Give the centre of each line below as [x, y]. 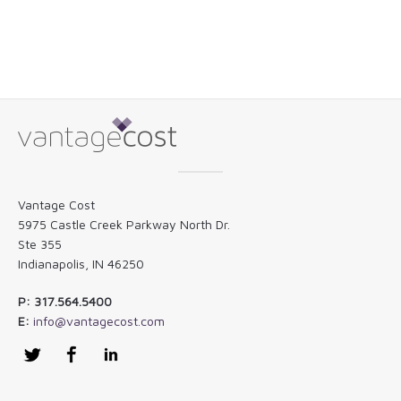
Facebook [113, 354]
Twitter [66, 354]
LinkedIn [148, 354]
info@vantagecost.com [99, 321]
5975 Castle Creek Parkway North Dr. [124, 224]
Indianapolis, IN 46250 [81, 264]
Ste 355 [40, 244]
